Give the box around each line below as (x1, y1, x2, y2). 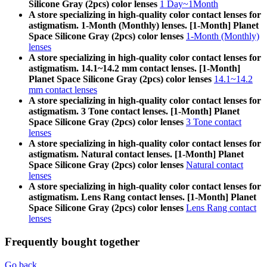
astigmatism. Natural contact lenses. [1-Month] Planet (29, 149, 244, 160)
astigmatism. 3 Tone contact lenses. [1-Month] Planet (29, 106, 240, 117)
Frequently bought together (5, 235, 139, 248)
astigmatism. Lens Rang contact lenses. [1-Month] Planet (29, 192, 256, 203)
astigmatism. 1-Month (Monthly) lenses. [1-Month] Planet (29, 20, 259, 31)
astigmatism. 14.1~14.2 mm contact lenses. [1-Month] (29, 63, 240, 74)
